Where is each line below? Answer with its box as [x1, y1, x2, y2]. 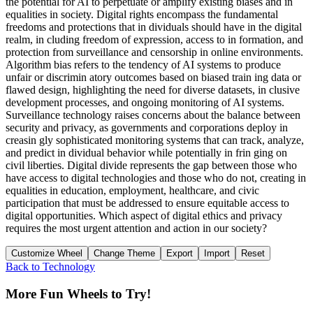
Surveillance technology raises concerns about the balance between [6, 109, 300, 122]
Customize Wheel [11, 248, 82, 259]
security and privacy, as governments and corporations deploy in [6, 122, 288, 134]
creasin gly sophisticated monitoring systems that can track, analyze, [6, 134, 304, 147]
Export [166, 248, 193, 259]
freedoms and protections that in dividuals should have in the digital [6, 21, 302, 34]
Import [204, 248, 230, 259]
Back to [6, 261, 40, 273]
